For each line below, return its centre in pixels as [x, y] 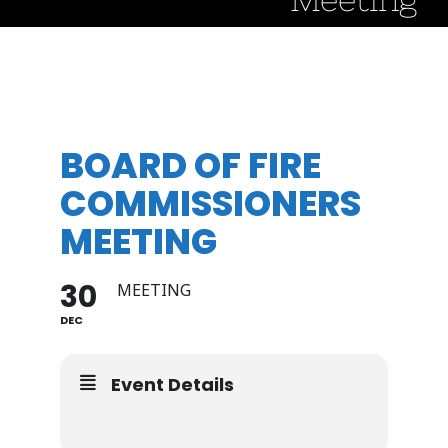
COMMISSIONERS [210, 203]
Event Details [172, 384]
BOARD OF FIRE [190, 165]
